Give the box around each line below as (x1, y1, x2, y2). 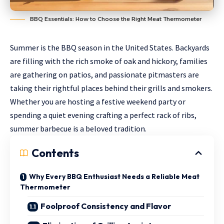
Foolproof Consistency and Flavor (40, 201, 171, 211)
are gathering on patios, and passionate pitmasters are (10, 69, 199, 80)
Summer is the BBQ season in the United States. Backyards (10, 42, 209, 53)
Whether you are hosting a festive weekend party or (10, 96, 185, 107)
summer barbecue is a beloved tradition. (10, 123, 146, 134)
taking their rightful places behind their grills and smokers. (10, 83, 212, 93)
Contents (31, 146, 79, 160)
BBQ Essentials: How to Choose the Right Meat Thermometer (30, 15, 201, 23)
